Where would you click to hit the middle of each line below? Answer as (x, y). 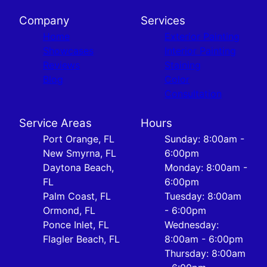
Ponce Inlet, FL (76, 224)
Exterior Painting (202, 36)
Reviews (61, 65)
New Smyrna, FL (80, 153)
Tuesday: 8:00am (203, 196)
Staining (183, 65)
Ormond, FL (69, 210)
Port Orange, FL (79, 139)
